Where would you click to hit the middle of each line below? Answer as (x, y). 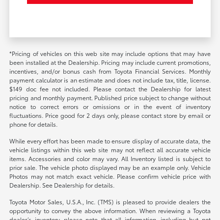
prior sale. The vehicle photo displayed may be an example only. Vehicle (110, 167)
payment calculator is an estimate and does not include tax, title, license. (110, 80)
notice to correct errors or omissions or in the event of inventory (110, 106)
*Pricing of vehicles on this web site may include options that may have (110, 53)
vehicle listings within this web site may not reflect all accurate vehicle (110, 149)
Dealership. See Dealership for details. (62, 185)
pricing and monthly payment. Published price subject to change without (110, 97)
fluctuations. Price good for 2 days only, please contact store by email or (110, 115)
